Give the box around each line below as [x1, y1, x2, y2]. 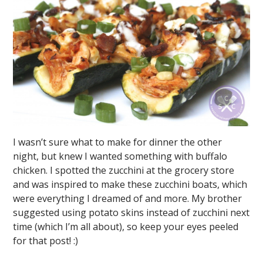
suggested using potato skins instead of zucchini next [13, 206, 250, 220]
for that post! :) [13, 234, 79, 248]
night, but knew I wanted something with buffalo [13, 150, 228, 163]
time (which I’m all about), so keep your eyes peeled [13, 220, 239, 234]
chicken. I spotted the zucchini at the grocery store [13, 164, 235, 177]
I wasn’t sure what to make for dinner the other [13, 136, 222, 149]
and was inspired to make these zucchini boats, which [13, 178, 248, 191]
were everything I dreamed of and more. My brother [13, 192, 242, 205]
